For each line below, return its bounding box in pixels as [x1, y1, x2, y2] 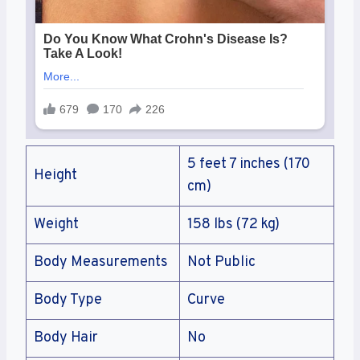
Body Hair [34, 329, 98, 348]
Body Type [34, 291, 102, 310]
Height [34, 166, 77, 186]
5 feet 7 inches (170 [187, 155, 310, 174]
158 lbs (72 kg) [187, 215, 280, 235]
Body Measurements [34, 253, 168, 272]
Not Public [187, 253, 256, 272]
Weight [34, 215, 79, 235]
